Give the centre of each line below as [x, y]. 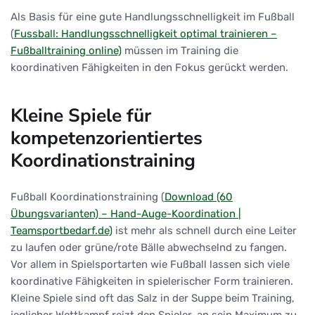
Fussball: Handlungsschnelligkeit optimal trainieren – [146, 33]
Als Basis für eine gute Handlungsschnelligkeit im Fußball [153, 17]
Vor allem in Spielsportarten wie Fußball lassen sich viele [150, 264]
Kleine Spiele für [81, 115]
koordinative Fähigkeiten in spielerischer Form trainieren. [152, 281]
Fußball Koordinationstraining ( [88, 197]
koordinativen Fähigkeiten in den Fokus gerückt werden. [149, 67]
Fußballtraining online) [66, 50]
